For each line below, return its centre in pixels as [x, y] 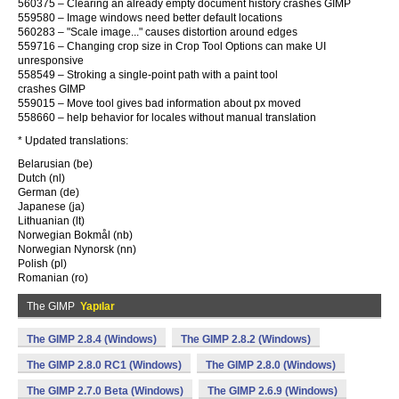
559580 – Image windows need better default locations [150, 18]
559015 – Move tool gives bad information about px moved [159, 103]
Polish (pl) [42, 264]
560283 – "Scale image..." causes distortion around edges [158, 32]
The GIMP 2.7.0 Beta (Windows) [105, 391]
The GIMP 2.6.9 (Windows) [273, 391]
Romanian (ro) [53, 278]
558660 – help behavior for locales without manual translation [167, 118]
